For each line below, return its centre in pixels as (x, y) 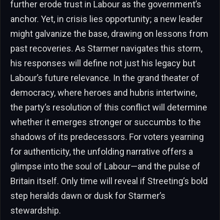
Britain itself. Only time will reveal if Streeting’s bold (109, 181)
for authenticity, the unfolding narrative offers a (102, 152)
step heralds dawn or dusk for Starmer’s (88, 196)
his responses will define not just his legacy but (103, 63)
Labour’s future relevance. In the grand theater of (105, 78)
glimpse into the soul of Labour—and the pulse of (105, 166)
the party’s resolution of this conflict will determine (109, 108)
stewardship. (36, 211)
